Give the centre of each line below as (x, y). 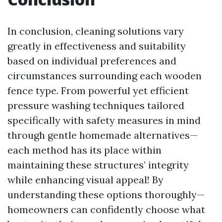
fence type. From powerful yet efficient (98, 90)
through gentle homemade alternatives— (103, 135)
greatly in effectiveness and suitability (97, 46)
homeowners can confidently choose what (106, 209)
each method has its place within (84, 150)
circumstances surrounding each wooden (105, 76)
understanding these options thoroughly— (106, 194)
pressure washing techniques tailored (96, 105)
